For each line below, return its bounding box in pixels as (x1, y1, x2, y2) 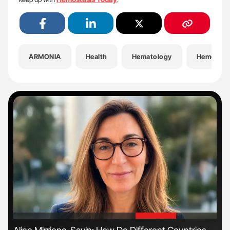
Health (85, 52, 107, 61)
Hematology (131, 52, 172, 61)
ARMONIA (29, 52, 61, 61)
